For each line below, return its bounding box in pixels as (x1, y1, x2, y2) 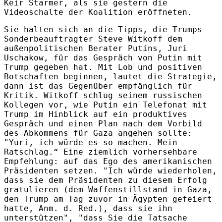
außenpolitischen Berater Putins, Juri (4, 43, 187, 53)
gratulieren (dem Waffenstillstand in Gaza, (4, 184, 212, 194)
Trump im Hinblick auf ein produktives (4, 109, 187, 119)
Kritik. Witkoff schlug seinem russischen (4, 90, 202, 100)
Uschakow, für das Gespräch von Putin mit (4, 53, 202, 62)
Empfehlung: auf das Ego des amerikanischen (4, 156, 212, 166)
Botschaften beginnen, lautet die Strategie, (4, 71, 217, 81)
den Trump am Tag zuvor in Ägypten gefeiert (4, 194, 212, 204)
